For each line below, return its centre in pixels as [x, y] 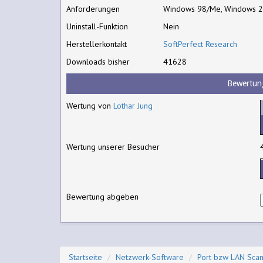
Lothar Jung [133, 106]
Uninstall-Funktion [97, 26]
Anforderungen [93, 9]
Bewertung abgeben [102, 197]
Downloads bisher [98, 62]
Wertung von [90, 106]
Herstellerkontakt [97, 44]
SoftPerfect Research [200, 44]
